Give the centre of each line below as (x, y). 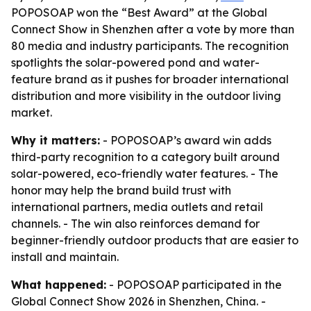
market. (32, 112)
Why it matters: (56, 140)
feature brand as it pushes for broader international (150, 79)
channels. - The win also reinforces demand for (135, 224)
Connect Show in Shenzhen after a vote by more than (153, 29)
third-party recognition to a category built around (145, 157)
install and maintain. (65, 257)
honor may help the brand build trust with (121, 190)
